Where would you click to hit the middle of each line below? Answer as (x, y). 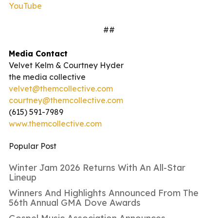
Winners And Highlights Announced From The (104, 193)
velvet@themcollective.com (61, 88)
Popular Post (33, 146)
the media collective (47, 77)
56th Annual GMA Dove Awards (75, 202)
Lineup (23, 177)
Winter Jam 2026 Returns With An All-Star (97, 167)
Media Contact (38, 53)
